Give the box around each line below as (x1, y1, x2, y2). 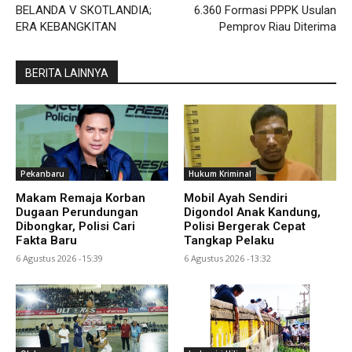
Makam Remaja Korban (16, 190, 145, 205)
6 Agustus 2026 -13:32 (184, 251, 271, 264)
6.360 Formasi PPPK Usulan (193, 2, 336, 17)
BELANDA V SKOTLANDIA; (16, 2, 152, 17)
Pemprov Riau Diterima (218, 19, 336, 34)
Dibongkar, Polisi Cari (16, 218, 135, 233)
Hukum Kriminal (189, 167, 251, 179)
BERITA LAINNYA (25, 66, 108, 79)
